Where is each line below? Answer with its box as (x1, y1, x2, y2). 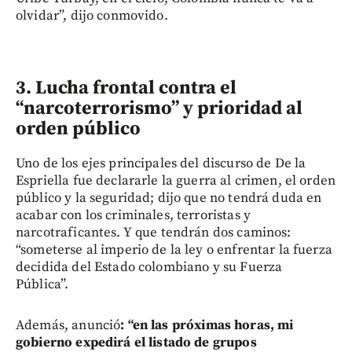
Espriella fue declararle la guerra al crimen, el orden (16, 171, 336, 189)
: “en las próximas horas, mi (120, 316, 294, 334)
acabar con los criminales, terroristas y (16, 206, 251, 224)
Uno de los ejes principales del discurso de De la (16, 154, 306, 172)
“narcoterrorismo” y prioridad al (16, 96, 302, 120)
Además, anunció (16, 316, 121, 334)
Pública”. (16, 275, 69, 293)
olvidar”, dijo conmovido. (16, 6, 168, 24)
